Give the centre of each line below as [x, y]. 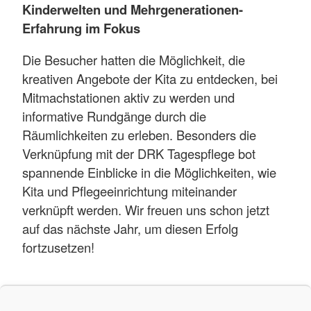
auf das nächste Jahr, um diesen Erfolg [130, 228]
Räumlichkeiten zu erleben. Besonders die [139, 134]
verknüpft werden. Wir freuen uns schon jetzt [146, 209]
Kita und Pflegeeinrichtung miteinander [129, 191]
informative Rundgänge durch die [114, 116]
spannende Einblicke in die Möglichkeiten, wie [149, 172]
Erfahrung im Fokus [81, 28]
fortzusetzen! [58, 247]
